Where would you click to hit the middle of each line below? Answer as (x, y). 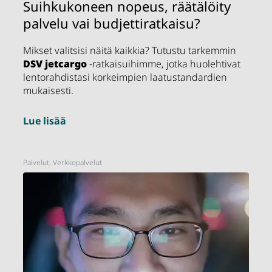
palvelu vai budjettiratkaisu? (112, 23)
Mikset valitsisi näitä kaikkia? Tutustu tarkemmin (130, 51)
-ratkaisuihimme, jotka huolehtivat (164, 64)
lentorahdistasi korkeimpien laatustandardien (125, 77)
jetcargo (65, 64)
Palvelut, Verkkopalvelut (63, 163)
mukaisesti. (49, 91)
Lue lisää (45, 121)
